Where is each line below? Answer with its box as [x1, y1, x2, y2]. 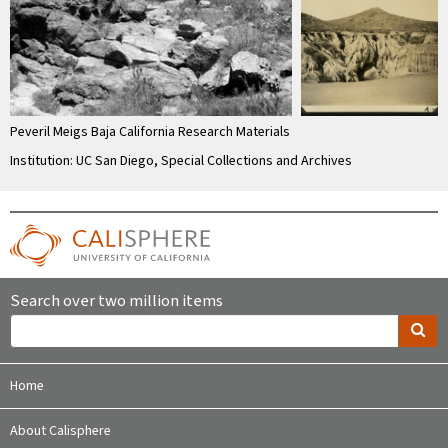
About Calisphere [10, 421, 111, 442]
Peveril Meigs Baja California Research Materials [10, 122, 290, 143]
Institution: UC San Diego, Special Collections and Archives [10, 151, 352, 172]
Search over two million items [10, 289, 223, 314]
